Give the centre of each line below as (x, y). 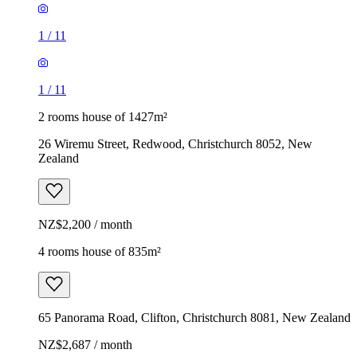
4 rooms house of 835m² (100, 251)
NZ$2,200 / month (85, 224)
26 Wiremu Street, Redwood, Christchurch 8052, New (175, 143)
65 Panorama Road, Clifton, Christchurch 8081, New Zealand (194, 317)
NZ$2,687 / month (85, 344)
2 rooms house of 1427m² (103, 116)
